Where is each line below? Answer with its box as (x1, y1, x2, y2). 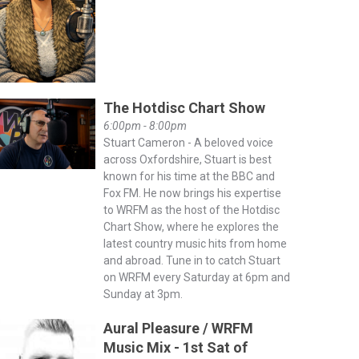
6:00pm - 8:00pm (103, 119, 187, 132)
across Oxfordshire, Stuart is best (103, 152, 272, 166)
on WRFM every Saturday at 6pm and (103, 270, 290, 284)
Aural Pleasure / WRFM (103, 319, 253, 337)
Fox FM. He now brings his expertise (103, 186, 281, 200)
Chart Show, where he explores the (103, 220, 279, 233)
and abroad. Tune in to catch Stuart (103, 253, 280, 267)
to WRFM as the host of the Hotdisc (103, 203, 280, 216)
